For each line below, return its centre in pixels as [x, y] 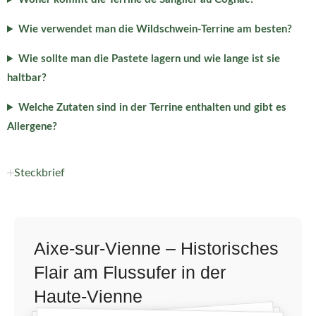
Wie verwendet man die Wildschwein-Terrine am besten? [155, 29]
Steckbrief [39, 173]
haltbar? [27, 78]
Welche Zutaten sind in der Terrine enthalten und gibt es [152, 108]
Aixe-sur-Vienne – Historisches [156, 249]
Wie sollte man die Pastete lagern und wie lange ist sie [149, 59]
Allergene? [32, 127]
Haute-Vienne [88, 297]
